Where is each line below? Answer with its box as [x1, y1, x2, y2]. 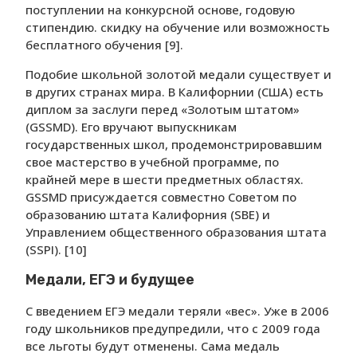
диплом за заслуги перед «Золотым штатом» [25, 101, 300, 118]
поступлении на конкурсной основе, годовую [25, 2, 295, 18]
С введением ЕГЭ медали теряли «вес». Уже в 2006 [25, 303, 329, 320]
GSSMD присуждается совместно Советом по [25, 189, 296, 206]
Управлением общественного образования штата [25, 224, 327, 241]
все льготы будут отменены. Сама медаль [25, 338, 280, 355]
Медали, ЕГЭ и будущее [25, 271, 194, 289]
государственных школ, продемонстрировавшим [25, 136, 322, 153]
